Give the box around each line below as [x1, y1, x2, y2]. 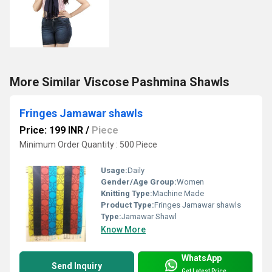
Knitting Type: [101, 189, 152, 199]
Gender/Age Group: [101, 177, 177, 187]
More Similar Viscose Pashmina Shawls [10, 75, 229, 90]
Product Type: [101, 200, 154, 210]
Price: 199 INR [19, 124, 83, 137]
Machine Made [152, 189, 204, 199]
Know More [101, 225, 146, 235]
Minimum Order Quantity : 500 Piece [19, 140, 157, 150]
